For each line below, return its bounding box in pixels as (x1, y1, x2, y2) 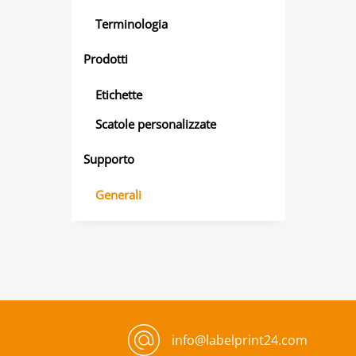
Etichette (95, 86, 142, 103)
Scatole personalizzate (95, 115, 216, 132)
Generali (95, 186, 141, 203)
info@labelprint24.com (172, 331, 308, 349)
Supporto (83, 151, 134, 167)
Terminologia (95, 15, 168, 32)
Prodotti (83, 51, 128, 67)
